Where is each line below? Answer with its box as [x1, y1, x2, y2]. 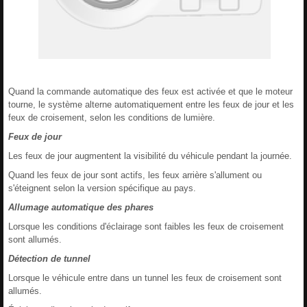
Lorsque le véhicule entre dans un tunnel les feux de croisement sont [8, 272, 282, 283]
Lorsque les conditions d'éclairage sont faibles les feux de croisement [8, 221, 284, 232]
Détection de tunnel [8, 253, 90, 264]
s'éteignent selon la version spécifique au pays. [8, 182, 196, 193]
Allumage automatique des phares [8, 201, 153, 212]
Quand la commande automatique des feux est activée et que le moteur [8, 86, 293, 97]
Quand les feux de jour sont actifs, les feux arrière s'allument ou [8, 169, 262, 180]
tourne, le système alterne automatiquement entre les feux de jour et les [8, 99, 294, 110]
